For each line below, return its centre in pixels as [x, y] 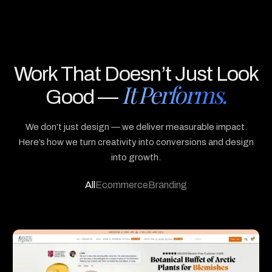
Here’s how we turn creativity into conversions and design [136, 142]
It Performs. [174, 95]
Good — [84, 97]
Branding [168, 185]
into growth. [136, 158]
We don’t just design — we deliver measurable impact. [136, 127]
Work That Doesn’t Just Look [136, 74]
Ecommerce [122, 185]
